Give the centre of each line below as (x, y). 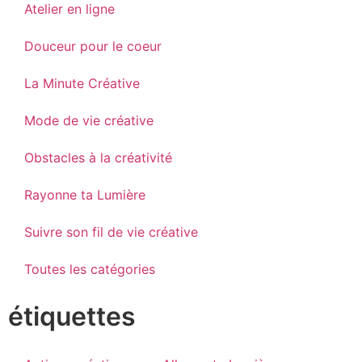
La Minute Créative (82, 84)
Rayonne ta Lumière (85, 195)
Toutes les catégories (90, 269)
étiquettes (72, 317)
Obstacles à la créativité (98, 158)
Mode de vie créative (89, 121)
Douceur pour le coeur (93, 46)
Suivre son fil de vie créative (111, 232)
